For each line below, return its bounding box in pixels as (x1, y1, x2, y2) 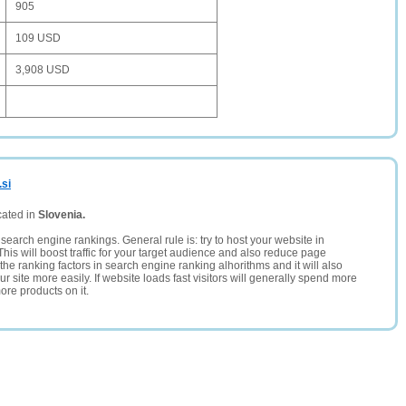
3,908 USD (15, 63, 70, 76)
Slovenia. (38, 208, 85, 221)
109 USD (15, 32, 61, 44)
